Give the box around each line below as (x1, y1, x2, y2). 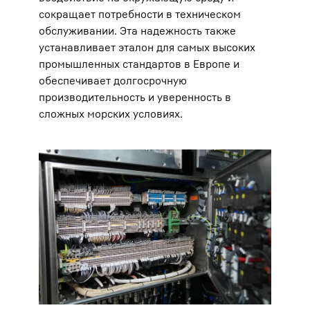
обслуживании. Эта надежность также (39, 24, 236, 37)
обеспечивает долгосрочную (39, 73, 187, 87)
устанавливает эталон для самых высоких (39, 40, 255, 54)
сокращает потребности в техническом (39, 7, 241, 21)
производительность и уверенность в (39, 90, 231, 104)
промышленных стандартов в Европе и (39, 57, 239, 71)
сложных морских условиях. (39, 107, 183, 120)
